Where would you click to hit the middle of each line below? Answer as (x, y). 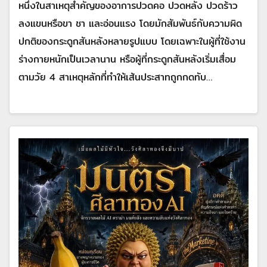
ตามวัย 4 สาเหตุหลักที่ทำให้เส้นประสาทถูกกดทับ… (115, 77)
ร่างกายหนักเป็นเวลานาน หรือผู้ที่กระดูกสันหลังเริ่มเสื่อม (127, 59)
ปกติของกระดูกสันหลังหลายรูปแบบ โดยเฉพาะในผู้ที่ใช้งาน (132, 41)
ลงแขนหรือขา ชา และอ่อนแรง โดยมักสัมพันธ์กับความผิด (130, 23)
